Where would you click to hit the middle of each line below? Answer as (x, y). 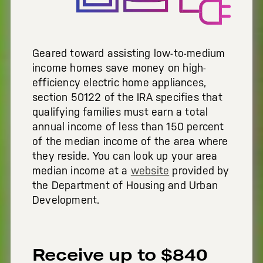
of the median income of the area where (130, 141)
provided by (199, 171)
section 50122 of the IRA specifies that (127, 97)
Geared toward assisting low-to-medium (129, 53)
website (150, 171)
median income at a (82, 171)
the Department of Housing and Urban (125, 186)
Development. (66, 200)
